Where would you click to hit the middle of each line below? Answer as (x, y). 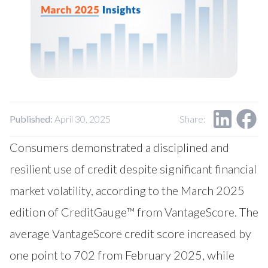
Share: (193, 118)
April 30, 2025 (82, 118)
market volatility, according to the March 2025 (127, 190)
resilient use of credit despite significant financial (133, 168)
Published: (31, 118)
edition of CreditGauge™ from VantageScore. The (134, 211)
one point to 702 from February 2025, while (122, 255)
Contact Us (50, 13)
